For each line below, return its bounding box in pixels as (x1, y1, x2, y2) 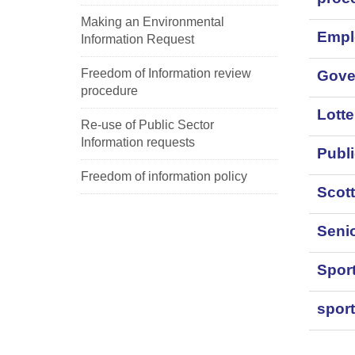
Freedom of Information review (81, 66, 251, 80)
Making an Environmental (81, 14, 224, 29)
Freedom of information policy (81, 169, 247, 183)
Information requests (81, 135, 195, 149)
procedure (81, 83, 138, 97)
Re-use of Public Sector (81, 117, 214, 132)
